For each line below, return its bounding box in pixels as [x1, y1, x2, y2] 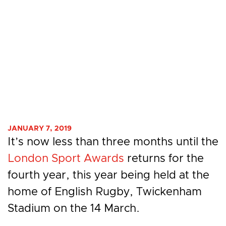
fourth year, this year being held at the [8, 169, 209, 181]
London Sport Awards [8, 153, 124, 164]
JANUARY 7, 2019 [8, 125, 72, 132]
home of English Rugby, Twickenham [8, 186, 202, 198]
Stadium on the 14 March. [8, 203, 140, 214]
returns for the [124, 153, 204, 164]
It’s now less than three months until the [8, 136, 218, 148]
